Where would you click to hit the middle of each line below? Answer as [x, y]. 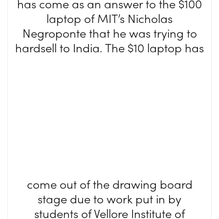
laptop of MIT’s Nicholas [109, 18]
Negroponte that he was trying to [109, 33]
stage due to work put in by [109, 198]
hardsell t [39, 47]
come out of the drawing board [109, 184]
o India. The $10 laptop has [133, 47]
